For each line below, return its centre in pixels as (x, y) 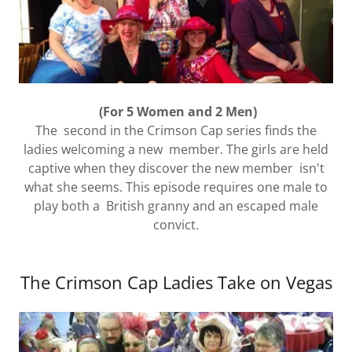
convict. (176, 225)
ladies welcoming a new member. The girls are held (176, 150)
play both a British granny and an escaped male (176, 206)
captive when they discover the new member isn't (176, 169)
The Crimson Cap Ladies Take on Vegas (176, 282)
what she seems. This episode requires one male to (176, 187)
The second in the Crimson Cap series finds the (176, 131)
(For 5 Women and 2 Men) (176, 112)
